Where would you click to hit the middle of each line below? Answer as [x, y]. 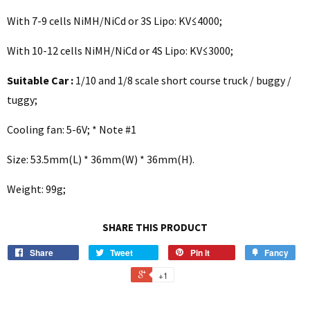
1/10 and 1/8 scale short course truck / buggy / [182, 80]
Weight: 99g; [36, 189]
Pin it [200, 252]
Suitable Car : [40, 80]
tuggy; [22, 99]
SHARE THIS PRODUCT [155, 227]
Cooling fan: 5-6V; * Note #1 [72, 129]
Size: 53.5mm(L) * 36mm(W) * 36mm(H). [101, 159]
